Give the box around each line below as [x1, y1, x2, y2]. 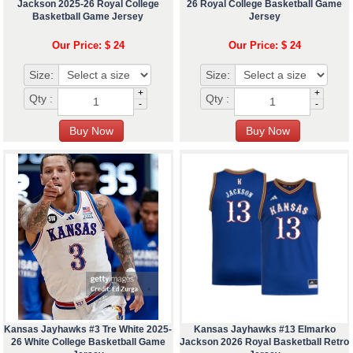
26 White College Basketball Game [10, 336, 165, 348]
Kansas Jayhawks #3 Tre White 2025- [4, 324, 173, 336]
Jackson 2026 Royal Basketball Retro [180, 336, 350, 348]
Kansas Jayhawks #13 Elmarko [193, 324, 336, 336]
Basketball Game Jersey [32, 11, 144, 23]
